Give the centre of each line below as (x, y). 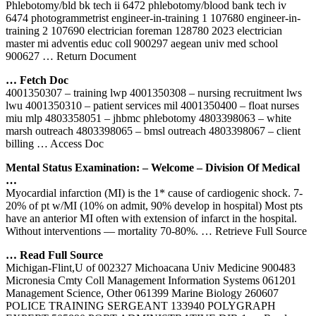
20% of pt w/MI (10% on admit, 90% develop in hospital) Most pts (154, 205)
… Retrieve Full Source (254, 231)
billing (21, 143)
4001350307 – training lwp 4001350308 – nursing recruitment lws (154, 92)
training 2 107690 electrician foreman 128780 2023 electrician (144, 30)
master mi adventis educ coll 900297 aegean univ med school (142, 43)
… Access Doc (70, 143)
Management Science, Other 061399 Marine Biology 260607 (142, 293)
